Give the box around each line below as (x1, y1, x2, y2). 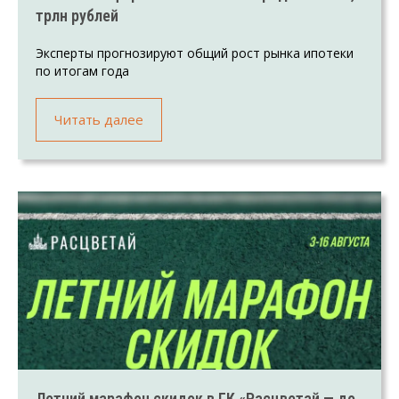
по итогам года (36, 61, 129, 79)
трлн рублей (36, 5, 118, 25)
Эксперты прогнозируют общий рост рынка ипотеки (36, 44, 354, 61)
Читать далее (54, 110, 143, 128)
